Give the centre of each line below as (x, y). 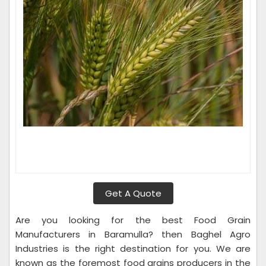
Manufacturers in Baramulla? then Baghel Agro (133, 234)
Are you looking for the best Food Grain (133, 220)
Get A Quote (133, 193)
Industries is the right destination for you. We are (133, 248)
